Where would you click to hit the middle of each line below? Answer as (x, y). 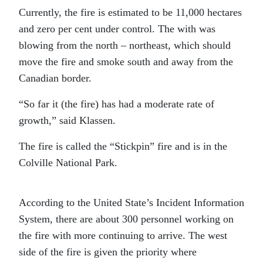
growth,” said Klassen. (69, 121)
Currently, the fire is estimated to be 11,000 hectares (130, 13)
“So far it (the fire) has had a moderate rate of (117, 104)
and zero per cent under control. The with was (117, 29)
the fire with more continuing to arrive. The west (123, 236)
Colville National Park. (70, 163)
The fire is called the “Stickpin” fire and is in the (123, 146)
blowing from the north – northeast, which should (125, 45)
